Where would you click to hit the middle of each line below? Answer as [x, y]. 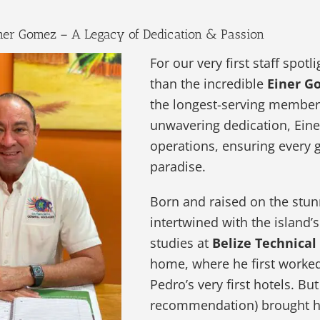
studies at [181, 243]
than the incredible [209, 84]
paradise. [178, 167]
